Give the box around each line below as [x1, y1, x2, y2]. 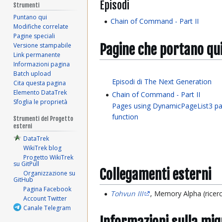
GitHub [13, 175, 34, 184]
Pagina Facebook [23, 185, 72, 194]
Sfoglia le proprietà [13, 98, 68, 107]
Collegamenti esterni [100, 166, 211, 183]
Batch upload [13, 69, 52, 78]
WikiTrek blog [23, 144, 62, 153]
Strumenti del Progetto [13, 115, 74, 123]
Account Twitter [23, 194, 67, 203]
